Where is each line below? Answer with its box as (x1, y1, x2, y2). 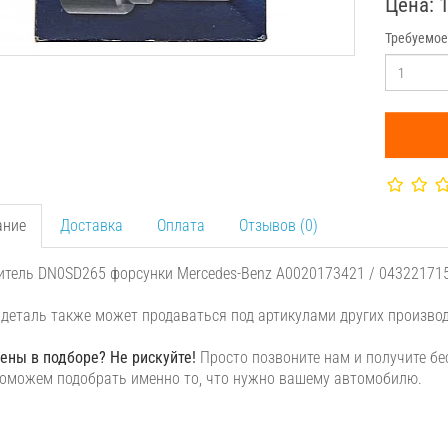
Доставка (59, 216, 123, 235)
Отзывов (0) (238, 216, 318, 235)
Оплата (156, 216, 205, 235)
